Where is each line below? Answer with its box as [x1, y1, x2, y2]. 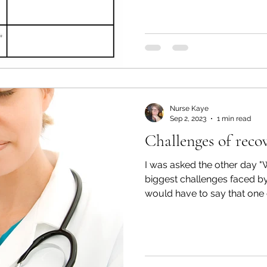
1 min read [217, 114, 251, 123]
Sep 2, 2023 [170, 114, 206, 123]
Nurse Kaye [170, 104, 209, 113]
